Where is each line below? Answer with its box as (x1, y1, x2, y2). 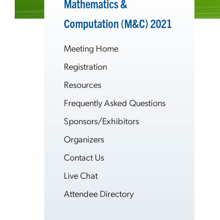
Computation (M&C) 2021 (64, 16, 172, 30)
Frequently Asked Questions (64, 97, 165, 108)
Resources (64, 79, 101, 90)
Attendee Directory (64, 188, 134, 199)
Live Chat (64, 169, 98, 181)
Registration (64, 60, 107, 72)
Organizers (64, 133, 104, 144)
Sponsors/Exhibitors (64, 115, 139, 126)
